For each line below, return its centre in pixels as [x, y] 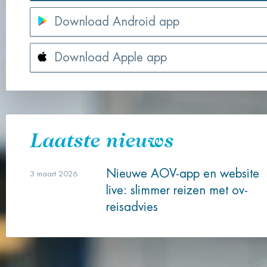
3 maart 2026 [54, 174]
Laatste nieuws [102, 140]
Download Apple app [111, 58]
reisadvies [132, 207]
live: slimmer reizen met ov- [177, 190]
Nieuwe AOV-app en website [183, 174]
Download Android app [117, 22]
